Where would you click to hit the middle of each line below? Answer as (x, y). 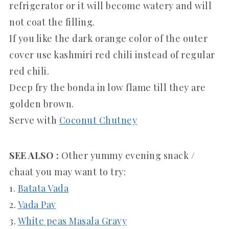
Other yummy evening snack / (128, 155)
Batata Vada (43, 188)
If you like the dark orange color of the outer (108, 38)
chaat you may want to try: (67, 171)
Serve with (34, 120)
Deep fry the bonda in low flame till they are (108, 87)
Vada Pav (37, 204)
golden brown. (42, 104)
